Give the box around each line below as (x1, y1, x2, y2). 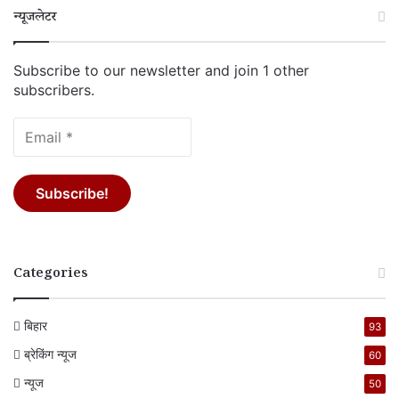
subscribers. (13, 81, 94, 99)
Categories (13, 265, 88, 285)
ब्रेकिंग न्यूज (24, 347, 77, 362)
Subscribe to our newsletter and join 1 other (13, 61, 309, 79)
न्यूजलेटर (13, 8, 56, 28)
